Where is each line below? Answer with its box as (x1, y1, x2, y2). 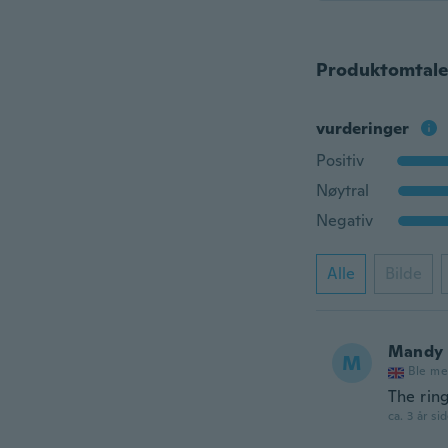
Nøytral (315, 180, 369, 201)
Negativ (315, 210, 373, 231)
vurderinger (315, 118, 409, 139)
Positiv (315, 150, 364, 171)
